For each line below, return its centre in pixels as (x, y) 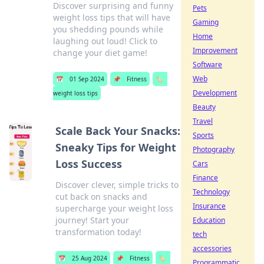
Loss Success (88, 164)
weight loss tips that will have (112, 17)
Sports (203, 135)
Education (209, 220)
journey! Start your (92, 220)
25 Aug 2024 (89, 258)
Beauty (204, 107)
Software (207, 65)
